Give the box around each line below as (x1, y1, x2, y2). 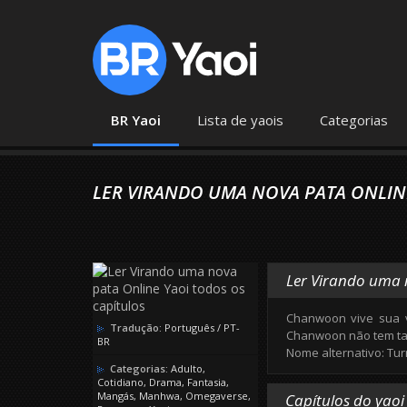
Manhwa (139, 389, 180, 403)
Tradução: (110, 321, 162, 335)
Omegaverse (185, 389, 248, 403)
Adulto (171, 362, 203, 376)
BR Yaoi (111, 111, 161, 130)
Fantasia (187, 375, 226, 390)
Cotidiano (97, 375, 144, 390)
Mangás (97, 389, 134, 403)
